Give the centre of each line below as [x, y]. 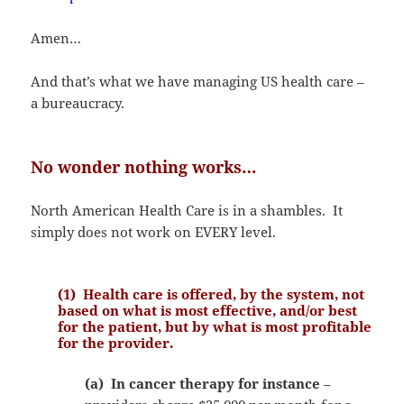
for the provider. [116, 342]
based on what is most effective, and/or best [208, 310]
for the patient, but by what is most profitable [215, 326]
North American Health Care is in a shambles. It [187, 210]
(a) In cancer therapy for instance [203, 383]
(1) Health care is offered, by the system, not [211, 294]
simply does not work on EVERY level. [154, 231]
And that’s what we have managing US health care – [198, 81]
